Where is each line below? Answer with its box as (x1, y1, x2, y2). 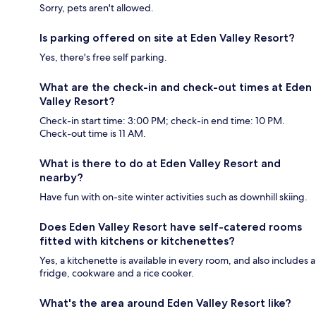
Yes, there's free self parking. (39, 51, 167, 64)
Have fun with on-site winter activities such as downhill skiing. (39, 190, 308, 204)
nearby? (39, 171, 83, 185)
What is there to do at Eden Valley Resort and (39, 157, 281, 171)
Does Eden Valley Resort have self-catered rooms (39, 220, 302, 234)
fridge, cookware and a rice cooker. (39, 267, 194, 280)
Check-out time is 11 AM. (39, 127, 146, 140)
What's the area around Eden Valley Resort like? (39, 296, 291, 310)
